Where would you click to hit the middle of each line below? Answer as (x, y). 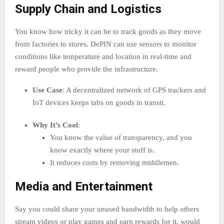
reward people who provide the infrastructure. (86, 69)
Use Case (47, 90)
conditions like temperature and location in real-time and (103, 57)
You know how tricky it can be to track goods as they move (108, 32)
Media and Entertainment (84, 187)
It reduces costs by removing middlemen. (114, 163)
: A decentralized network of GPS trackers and (134, 90)
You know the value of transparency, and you (121, 138)
